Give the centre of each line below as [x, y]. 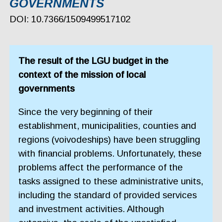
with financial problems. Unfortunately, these [110, 153]
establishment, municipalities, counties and [108, 125]
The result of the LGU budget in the [94, 61]
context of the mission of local [82, 75]
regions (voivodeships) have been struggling [110, 139]
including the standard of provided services [108, 195]
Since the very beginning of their [86, 111]
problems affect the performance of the [101, 167]
